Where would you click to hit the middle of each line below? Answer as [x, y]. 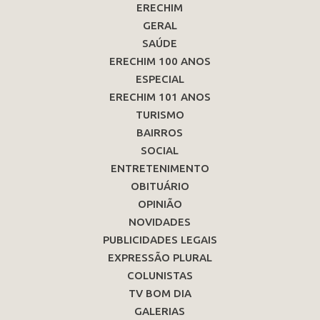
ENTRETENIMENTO [160, 169]
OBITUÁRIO [160, 186]
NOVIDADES [160, 222]
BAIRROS [160, 133]
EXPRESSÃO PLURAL [160, 258]
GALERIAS [160, 311]
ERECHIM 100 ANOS [160, 61]
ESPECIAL [160, 79]
